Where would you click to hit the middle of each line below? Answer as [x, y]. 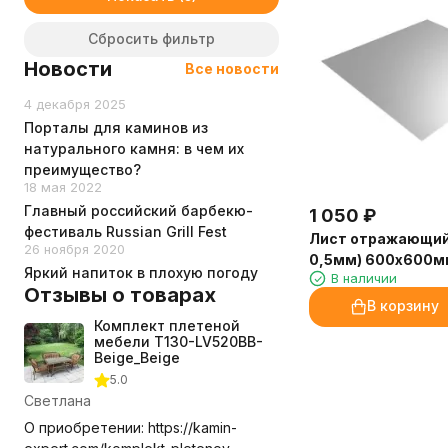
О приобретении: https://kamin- [130, 427]
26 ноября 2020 [74, 249]
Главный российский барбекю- [138, 210]
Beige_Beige [137, 357]
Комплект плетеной [167, 325]
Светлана [57, 400]
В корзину [402, 305]
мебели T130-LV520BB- [178, 341]
